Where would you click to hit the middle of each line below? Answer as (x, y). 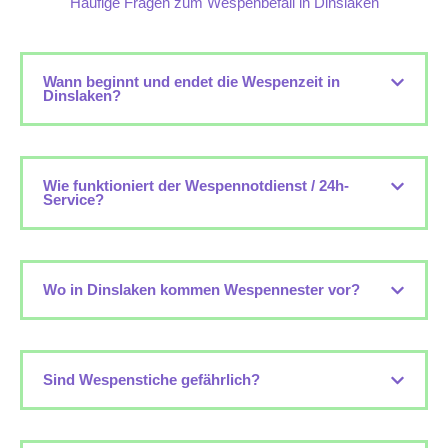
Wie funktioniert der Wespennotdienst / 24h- (196, 186)
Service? (73, 200)
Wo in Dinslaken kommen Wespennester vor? (201, 290)
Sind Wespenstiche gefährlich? (151, 380)
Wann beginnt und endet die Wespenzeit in (191, 82)
